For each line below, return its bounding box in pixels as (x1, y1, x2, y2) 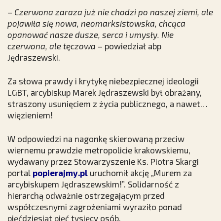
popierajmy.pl (33, 167, 88, 178)
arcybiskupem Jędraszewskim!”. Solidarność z (7, 179, 179, 189)
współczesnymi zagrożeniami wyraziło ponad (7, 201, 182, 212)
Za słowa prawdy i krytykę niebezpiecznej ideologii (7, 75, 199, 86)
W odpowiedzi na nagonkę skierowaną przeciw (7, 133, 184, 144)
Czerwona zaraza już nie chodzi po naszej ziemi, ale (14, 6, 213, 17)
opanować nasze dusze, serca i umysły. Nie (7, 29, 174, 39)
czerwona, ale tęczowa (7, 40, 96, 51)
